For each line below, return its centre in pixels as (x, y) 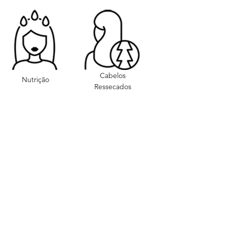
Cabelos (112, 76)
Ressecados (112, 87)
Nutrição (35, 80)
